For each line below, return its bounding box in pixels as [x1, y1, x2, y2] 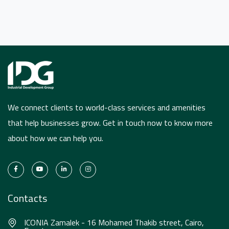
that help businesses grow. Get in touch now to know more [8, 117, 213, 129]
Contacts [8, 190, 47, 207]
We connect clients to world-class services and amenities [8, 101, 205, 114]
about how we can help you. [8, 132, 103, 145]
